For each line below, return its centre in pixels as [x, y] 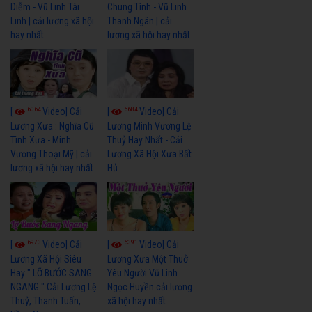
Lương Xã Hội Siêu [46, 259]
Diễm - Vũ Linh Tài [45, 7]
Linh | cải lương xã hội [52, 21]
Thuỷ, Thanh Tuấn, [46, 301]
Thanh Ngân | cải [140, 21]
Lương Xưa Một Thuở [148, 259]
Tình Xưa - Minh [41, 140]
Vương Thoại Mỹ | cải [51, 154]
